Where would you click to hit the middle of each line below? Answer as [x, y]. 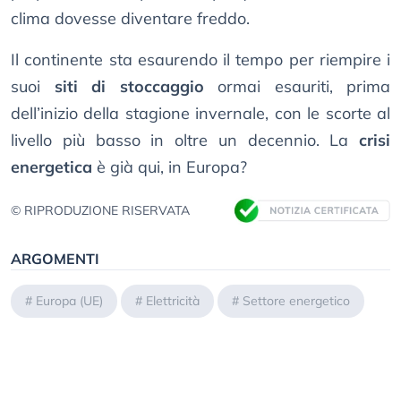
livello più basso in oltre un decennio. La [185, 141]
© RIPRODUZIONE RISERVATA [100, 211]
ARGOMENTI [55, 259]
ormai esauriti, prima [297, 87]
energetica [51, 167]
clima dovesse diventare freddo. [130, 19]
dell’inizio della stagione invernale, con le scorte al [200, 114]
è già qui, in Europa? [170, 167]
